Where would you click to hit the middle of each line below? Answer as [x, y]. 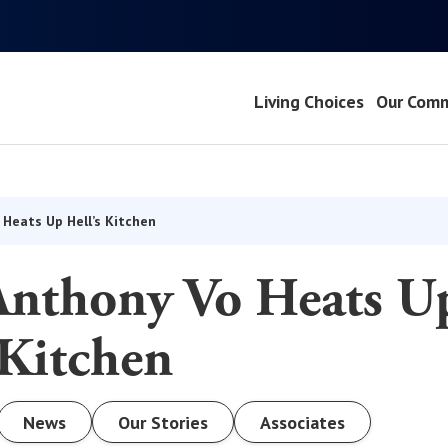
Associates [302, 422]
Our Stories [163, 422]
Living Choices [308, 101]
